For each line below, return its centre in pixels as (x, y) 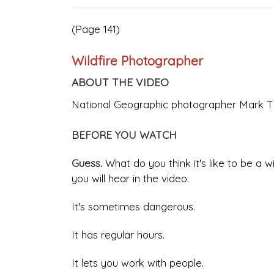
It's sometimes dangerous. (133, 207)
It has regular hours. (118, 235)
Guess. (88, 163)
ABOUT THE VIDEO (120, 82)
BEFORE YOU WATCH (124, 135)
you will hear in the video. (130, 179)
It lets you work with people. (138, 263)
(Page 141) (96, 29)
